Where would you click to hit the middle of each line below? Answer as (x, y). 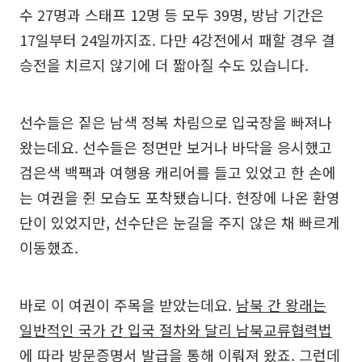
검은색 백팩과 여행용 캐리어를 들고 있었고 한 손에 (178, 172)
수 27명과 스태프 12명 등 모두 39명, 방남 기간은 (172, 14)
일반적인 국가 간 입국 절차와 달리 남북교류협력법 (176, 329)
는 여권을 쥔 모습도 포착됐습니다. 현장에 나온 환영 (180, 197)
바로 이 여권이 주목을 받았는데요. (128, 304)
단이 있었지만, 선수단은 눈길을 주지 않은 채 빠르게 (180, 222)
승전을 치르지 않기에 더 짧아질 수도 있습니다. (164, 64)
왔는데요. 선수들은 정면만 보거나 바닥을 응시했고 (176, 147)
